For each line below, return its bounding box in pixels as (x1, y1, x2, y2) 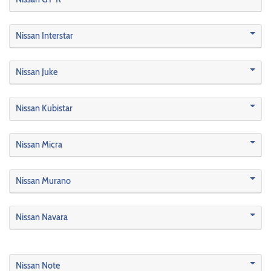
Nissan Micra (16, 139, 62, 150)
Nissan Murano (16, 175, 71, 186)
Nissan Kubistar (16, 103, 73, 114)
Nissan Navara (16, 212, 68, 223)
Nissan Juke (16, 67, 57, 77)
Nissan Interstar (16, 30, 73, 41)
